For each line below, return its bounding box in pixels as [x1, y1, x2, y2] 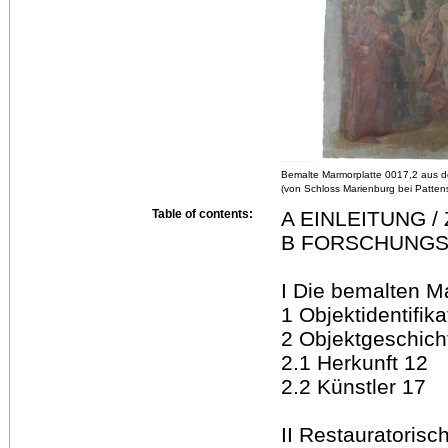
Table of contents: [152, 206, 253, 221]
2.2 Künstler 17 [281, 374, 426, 398]
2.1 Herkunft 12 [281, 350, 428, 374]
